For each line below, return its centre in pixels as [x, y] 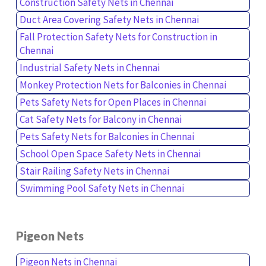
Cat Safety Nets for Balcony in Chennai [100, 119]
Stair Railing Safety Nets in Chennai [94, 171]
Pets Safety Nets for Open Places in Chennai [113, 102]
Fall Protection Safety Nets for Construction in [118, 37]
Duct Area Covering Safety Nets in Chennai [109, 19]
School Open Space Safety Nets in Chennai [110, 153]
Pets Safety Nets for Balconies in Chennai [107, 136]
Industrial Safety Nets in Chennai [89, 67]
